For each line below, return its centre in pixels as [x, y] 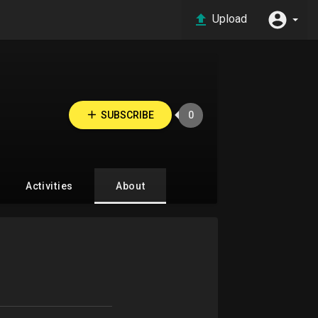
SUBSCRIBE [127, 115]
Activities [49, 186]
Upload [230, 19]
